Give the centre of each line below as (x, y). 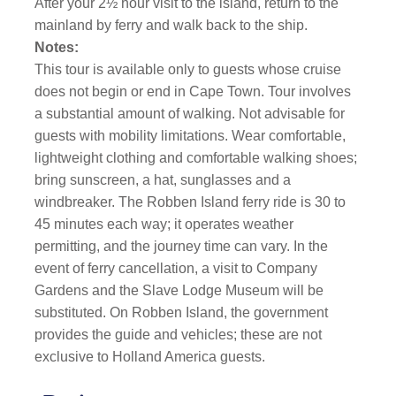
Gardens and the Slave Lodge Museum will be (179, 290)
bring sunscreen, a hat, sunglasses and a (163, 180)
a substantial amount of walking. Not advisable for (190, 114)
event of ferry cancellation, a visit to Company (176, 268)
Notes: (57, 47)
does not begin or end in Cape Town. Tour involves (193, 91)
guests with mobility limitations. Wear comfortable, (190, 136)
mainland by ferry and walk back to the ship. (171, 25)
